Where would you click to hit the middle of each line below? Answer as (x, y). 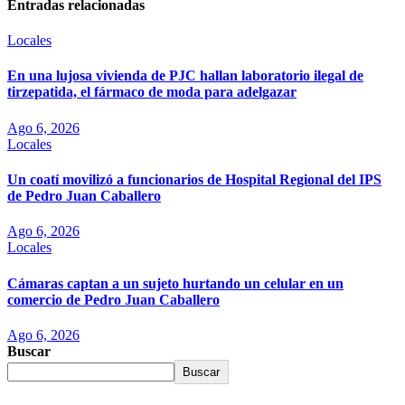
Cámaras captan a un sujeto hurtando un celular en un (175, 283)
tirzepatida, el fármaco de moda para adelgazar (152, 92)
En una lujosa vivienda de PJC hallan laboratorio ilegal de (185, 76)
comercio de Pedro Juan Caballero (113, 299)
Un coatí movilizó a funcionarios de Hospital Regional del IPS (194, 180)
